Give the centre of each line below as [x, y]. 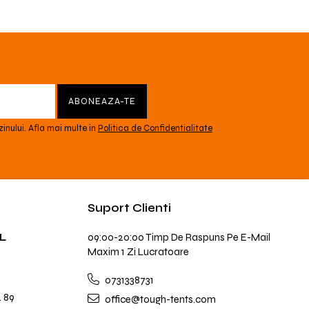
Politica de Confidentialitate [155, 128]
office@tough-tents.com [159, 299]
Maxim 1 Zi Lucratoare [138, 252]
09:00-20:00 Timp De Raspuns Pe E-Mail [179, 237]
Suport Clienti [129, 208]
